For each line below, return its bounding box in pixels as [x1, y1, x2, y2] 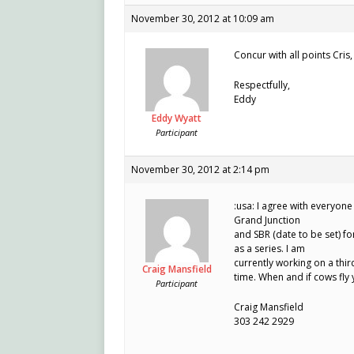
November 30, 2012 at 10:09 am [131, 12, 274, 26]
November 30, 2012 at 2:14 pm [131, 163, 269, 177]
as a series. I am [234, 242, 305, 256]
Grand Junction [234, 213, 300, 228]
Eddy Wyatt [152, 111, 201, 126]
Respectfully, [234, 78, 290, 92]
